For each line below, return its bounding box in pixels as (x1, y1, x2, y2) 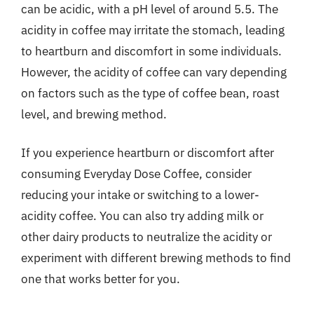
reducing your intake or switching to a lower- (21, 187, 259, 203)
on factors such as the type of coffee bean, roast (21, 85, 280, 101)
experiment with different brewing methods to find (21, 250, 291, 266)
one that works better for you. (21, 271, 180, 287)
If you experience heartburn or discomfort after (21, 145, 274, 161)
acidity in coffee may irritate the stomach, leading (21, 22, 285, 38)
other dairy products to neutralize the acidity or (21, 229, 272, 245)
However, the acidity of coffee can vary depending (21, 64, 287, 80)
